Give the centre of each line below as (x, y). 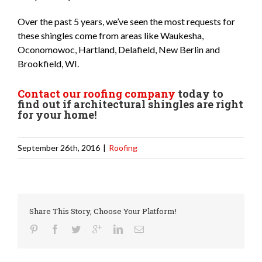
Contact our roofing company (96, 94)
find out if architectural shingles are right (130, 104)
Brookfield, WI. (48, 64)
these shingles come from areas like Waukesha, (111, 36)
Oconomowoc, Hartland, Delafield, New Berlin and (119, 50)
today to (199, 94)
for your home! (57, 115)
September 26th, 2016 (59, 148)
